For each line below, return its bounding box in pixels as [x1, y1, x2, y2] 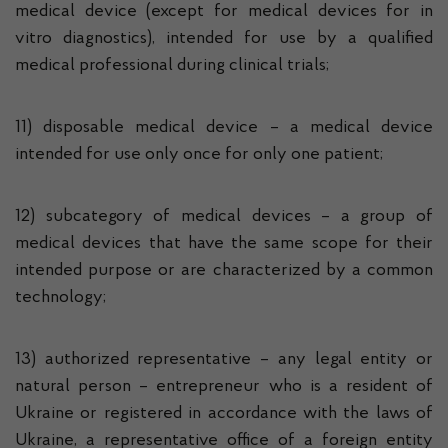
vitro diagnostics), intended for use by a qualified [15, 30, 433, 48]
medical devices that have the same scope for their [15, 235, 433, 253]
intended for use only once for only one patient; [15, 146, 383, 164]
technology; [15, 289, 106, 307]
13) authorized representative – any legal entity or [15, 351, 433, 369]
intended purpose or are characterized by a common [15, 262, 433, 280]
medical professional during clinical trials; [15, 57, 329, 75]
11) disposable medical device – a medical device [15, 119, 433, 137]
